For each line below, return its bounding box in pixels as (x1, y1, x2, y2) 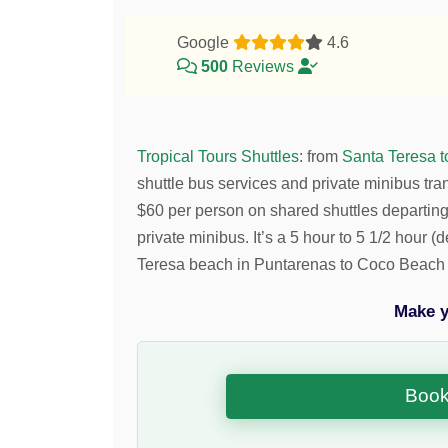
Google (176, 33, 233, 51)
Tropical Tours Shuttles (137, 147, 300, 165)
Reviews (227, 57, 298, 75)
